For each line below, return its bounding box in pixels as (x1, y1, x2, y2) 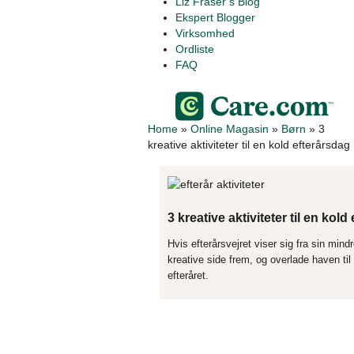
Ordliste (175, 43, 214, 55)
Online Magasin (190, 122, 269, 135)
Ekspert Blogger (175, 11, 255, 24)
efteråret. (168, 269, 209, 282)
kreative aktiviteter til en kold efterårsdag (148, 137, 350, 151)
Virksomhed (175, 27, 235, 40)
